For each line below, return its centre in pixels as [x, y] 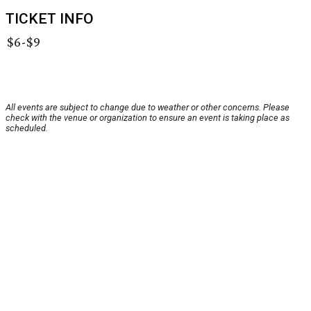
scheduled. [27, 128]
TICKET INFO [50, 19]
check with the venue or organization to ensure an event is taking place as [148, 118]
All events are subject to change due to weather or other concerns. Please [148, 108]
